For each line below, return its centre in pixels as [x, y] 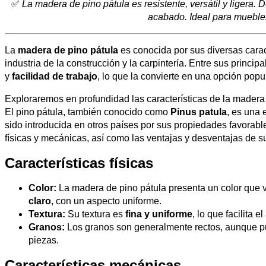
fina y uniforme [159, 214]
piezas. [44, 240]
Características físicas [79, 163]
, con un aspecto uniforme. [106, 201]
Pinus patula [199, 112]
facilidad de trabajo [55, 76]
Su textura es [95, 214]
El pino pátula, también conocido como [88, 112]
